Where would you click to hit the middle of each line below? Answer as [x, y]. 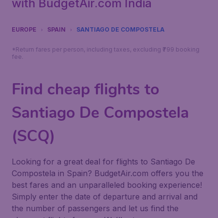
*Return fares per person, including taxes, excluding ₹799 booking [106, 49]
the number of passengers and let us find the [95, 208]
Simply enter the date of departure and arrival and [105, 197]
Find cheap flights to [85, 89]
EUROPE [24, 29]
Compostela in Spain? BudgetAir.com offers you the [108, 173]
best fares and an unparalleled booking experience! [107, 185]
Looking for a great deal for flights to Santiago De [103, 162]
